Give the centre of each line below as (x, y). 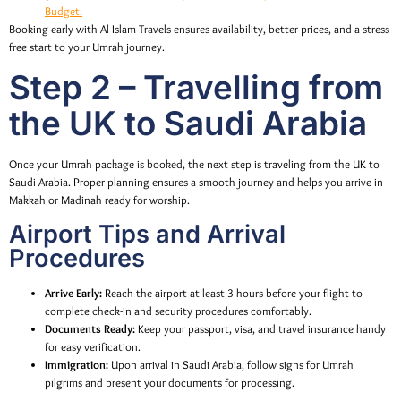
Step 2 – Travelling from (196, 87)
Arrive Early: (73, 294)
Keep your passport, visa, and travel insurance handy (260, 329)
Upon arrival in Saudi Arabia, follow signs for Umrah (231, 365)
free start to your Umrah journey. (87, 47)
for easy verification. (93, 347)
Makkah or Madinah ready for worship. (99, 200)
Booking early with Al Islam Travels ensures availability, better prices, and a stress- (200, 30)
